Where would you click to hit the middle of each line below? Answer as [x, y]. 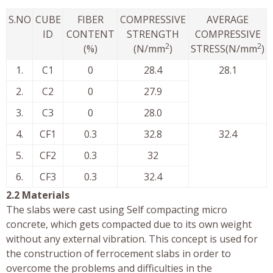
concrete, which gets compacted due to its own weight [129, 224]
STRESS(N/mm [224, 48]
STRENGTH [153, 34]
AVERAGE [228, 19]
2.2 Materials [38, 195]
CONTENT [90, 34]
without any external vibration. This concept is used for [132, 239]
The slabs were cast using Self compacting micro [117, 209]
